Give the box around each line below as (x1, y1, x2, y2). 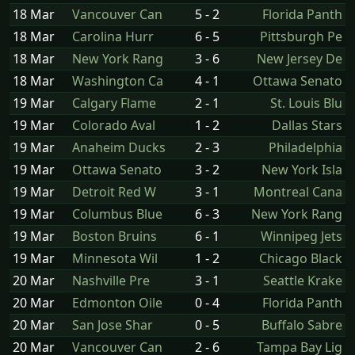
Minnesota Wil (72, 249, 158, 267)
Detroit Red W (72, 182, 156, 200)
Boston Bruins (72, 227, 157, 245)
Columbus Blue (72, 204, 162, 223)
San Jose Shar (72, 315, 153, 334)
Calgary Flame (72, 94, 156, 112)
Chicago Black (259, 249, 342, 267)
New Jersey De (257, 49, 342, 67)
